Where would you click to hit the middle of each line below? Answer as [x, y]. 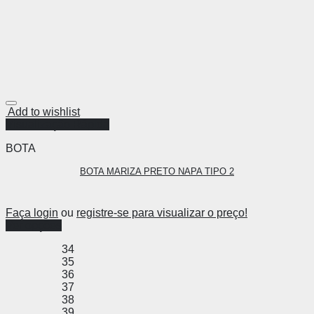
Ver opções [34, 226]
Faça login [32, 213]
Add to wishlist [44, 112]
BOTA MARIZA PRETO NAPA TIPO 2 [157, 172]
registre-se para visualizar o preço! [162, 213]
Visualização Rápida [57, 125]
